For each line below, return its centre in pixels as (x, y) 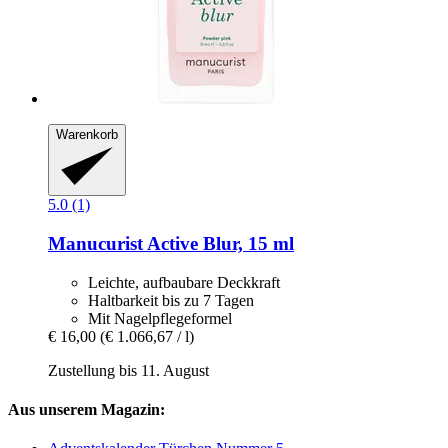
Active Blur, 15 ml (218, 243)
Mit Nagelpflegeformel (160, 318)
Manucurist (95, 243)
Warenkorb (87, 134)
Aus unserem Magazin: (86, 409)
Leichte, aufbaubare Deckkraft (184, 282)
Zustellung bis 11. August (128, 370)
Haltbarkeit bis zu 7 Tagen (171, 300)
